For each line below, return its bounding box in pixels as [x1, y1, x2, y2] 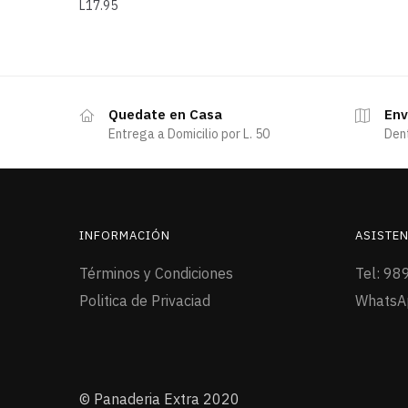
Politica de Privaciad [79, 291, 210, 310]
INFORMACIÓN [79, 227, 170, 243]
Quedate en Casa [108, 105, 222, 123]
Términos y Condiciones [79, 263, 233, 282]
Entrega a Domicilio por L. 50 [108, 125, 270, 142]
